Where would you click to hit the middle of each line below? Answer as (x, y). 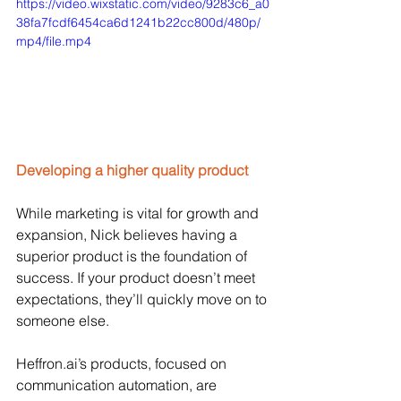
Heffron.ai (47, 364)
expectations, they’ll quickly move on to (143, 299)
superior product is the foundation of (133, 256)
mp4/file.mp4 (54, 42)
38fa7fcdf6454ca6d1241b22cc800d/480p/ (138, 23)
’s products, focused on (154, 364)
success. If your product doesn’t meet (137, 278)
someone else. (64, 321)
